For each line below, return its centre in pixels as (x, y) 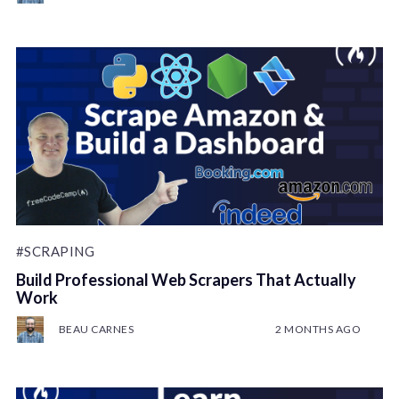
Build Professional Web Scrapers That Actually (186, 280)
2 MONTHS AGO (318, 330)
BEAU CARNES (96, 330)
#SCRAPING (55, 252)
